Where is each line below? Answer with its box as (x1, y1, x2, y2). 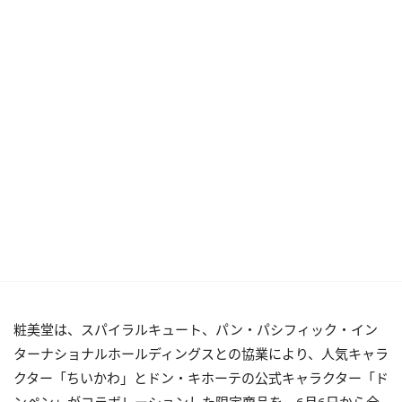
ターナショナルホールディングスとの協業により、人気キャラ (13, 345, 389, 363)
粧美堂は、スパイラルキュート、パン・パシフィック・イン (13, 320, 378, 338)
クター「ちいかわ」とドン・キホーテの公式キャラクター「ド (13, 369, 389, 387)
